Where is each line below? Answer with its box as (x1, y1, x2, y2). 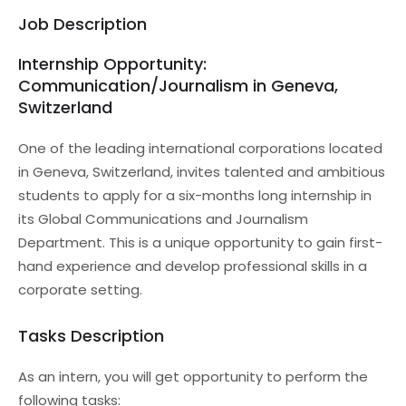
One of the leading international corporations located (18, 139, 382, 158)
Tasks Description (18, 324, 164, 347)
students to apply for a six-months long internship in (18, 186, 372, 205)
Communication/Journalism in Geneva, (18, 74, 338, 97)
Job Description (18, 13, 147, 35)
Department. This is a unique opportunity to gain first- (18, 233, 382, 252)
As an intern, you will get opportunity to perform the (18, 367, 368, 386)
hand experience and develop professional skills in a (18, 256, 367, 275)
